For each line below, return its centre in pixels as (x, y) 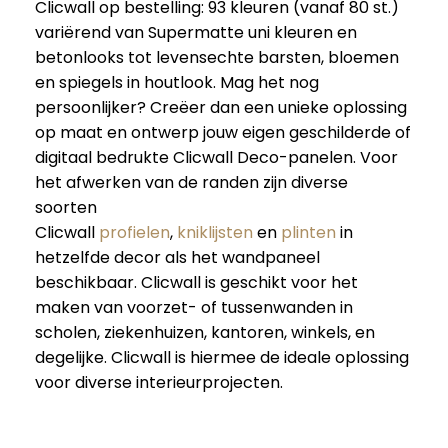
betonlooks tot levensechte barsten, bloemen (217, 58)
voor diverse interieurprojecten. (159, 383)
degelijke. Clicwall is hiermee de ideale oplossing (222, 358)
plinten (308, 233)
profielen (134, 233)
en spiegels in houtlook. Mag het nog (177, 83)
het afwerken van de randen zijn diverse (191, 183)
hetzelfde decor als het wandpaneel (177, 258)
